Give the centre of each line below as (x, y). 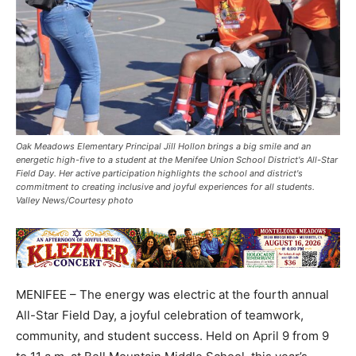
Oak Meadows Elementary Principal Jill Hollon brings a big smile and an (163, 147)
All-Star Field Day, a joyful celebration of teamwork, (160, 315)
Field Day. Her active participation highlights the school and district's (159, 174)
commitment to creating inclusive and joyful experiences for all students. (165, 187)
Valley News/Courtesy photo (75, 201)
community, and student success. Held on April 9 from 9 (172, 336)
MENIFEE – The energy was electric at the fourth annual (172, 295)
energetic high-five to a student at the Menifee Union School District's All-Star (177, 160)
